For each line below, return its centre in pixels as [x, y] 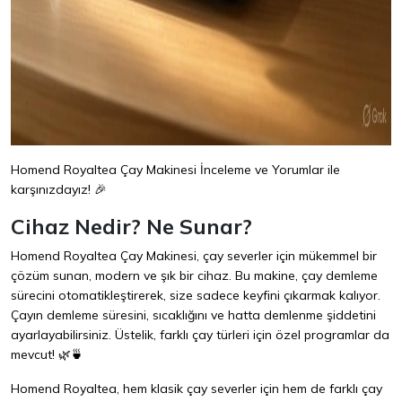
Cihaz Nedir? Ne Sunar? [131, 227]
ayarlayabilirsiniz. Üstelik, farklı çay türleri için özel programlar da [200, 335]
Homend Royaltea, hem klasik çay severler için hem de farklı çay [197, 389]
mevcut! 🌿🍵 [47, 355]
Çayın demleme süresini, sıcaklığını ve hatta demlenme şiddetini [193, 315]
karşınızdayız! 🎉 [59, 190]
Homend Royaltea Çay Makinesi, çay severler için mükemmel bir [194, 256]
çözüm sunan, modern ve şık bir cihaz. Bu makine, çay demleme [194, 276]
